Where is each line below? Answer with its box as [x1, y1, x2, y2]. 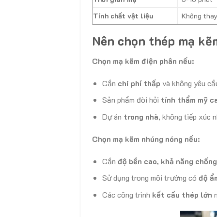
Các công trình [102, 189, 152, 200]
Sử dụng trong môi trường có [102, 172, 199, 183]
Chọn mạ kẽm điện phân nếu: [92, 56, 194, 66]
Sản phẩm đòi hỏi [102, 94, 161, 105]
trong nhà [123, 111, 158, 122]
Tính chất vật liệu [93, 11, 154, 21]
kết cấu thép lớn [152, 189, 212, 200]
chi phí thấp [117, 77, 160, 88]
